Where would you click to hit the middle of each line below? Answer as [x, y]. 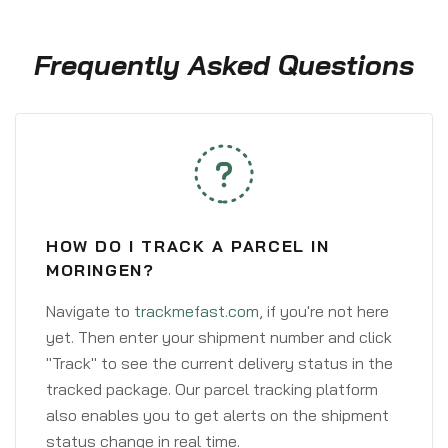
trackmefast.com [196, 311]
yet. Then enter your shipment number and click [219, 337]
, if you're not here [324, 311]
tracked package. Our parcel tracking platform [212, 389]
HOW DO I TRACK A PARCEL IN [188, 246]
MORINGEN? [100, 270]
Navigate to [90, 311]
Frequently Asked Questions [224, 64]
